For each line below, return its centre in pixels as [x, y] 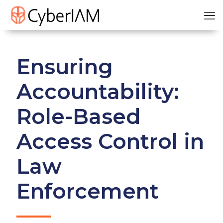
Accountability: [98, 92]
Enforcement [88, 191]
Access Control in [110, 141]
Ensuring [65, 67]
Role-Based [78, 116]
